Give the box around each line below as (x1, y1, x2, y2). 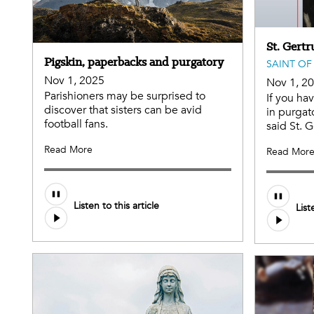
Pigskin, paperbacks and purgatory (44, 53, 224, 69)
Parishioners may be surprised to (44, 88, 205, 104)
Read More (44, 142, 93, 156)
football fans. (44, 116, 108, 132)
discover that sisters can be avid (44, 102, 202, 118)
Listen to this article (74, 199, 159, 213)
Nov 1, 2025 (44, 72, 104, 88)
